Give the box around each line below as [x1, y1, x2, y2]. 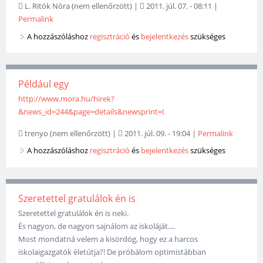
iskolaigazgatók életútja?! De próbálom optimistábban [18, 246, 207, 257]
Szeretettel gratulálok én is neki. [18, 207, 129, 218]
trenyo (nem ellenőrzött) [25, 127, 111, 139]
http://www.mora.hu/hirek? [18, 93, 115, 104]
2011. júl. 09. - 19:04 [123, 127, 191, 139]
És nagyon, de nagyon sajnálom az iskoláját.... [18, 220, 176, 231]
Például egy [18, 77, 69, 90]
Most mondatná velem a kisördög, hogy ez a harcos [18, 233, 198, 244]
